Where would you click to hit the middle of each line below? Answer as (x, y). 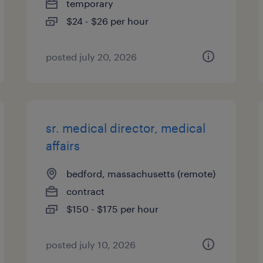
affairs (63, 146)
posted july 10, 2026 (91, 245)
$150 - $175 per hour (113, 209)
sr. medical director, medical (126, 128)
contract (86, 191)
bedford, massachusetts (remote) (141, 173)
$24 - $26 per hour (108, 21)
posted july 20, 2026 (92, 57)
